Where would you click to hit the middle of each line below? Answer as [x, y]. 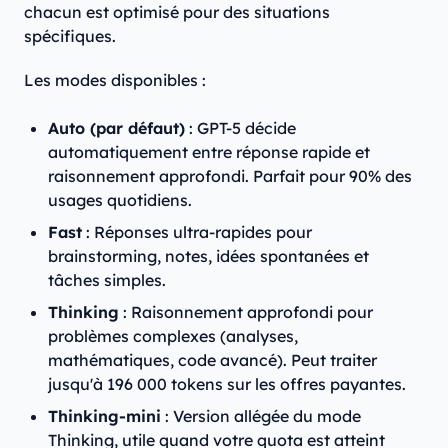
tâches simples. [107, 280]
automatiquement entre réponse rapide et [209, 152]
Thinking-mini [104, 416]
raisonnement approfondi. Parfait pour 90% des [230, 176]
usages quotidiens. [120, 200]
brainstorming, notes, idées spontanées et [208, 256]
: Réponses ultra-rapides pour [197, 232]
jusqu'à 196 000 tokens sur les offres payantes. [227, 384]
